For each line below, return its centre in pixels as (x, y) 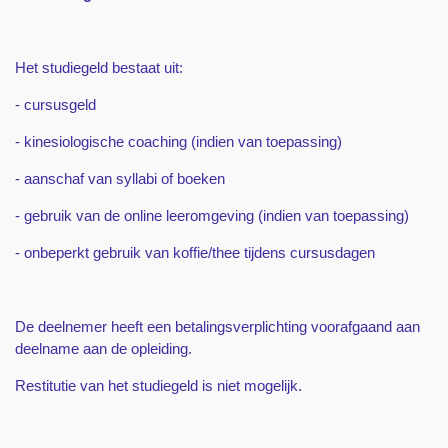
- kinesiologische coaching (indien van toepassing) (178, 142)
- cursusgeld (55, 105)
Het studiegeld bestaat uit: (99, 68)
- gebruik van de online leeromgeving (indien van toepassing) (212, 216)
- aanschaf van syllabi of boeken (120, 179)
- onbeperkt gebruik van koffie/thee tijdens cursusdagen (195, 253)
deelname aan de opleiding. (103, 349)
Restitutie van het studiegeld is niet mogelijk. (160, 386)
